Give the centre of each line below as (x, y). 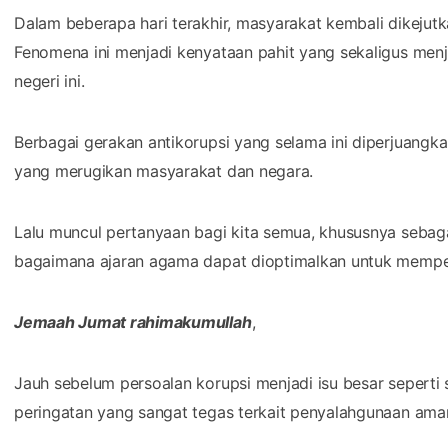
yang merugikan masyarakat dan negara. (164, 170)
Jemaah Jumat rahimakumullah (133, 321)
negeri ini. (52, 80)
